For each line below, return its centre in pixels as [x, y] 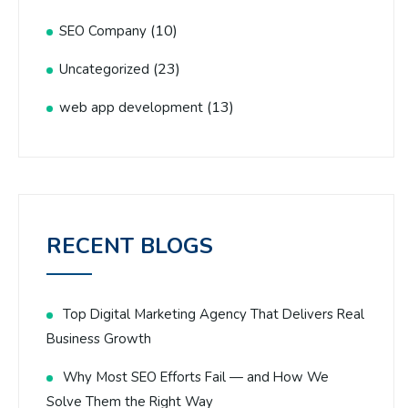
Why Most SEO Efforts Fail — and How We [196, 377]
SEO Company [103, 31]
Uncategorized [104, 70]
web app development [131, 108]
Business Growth [99, 339]
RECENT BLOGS [130, 246]
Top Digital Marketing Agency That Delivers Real [214, 315]
